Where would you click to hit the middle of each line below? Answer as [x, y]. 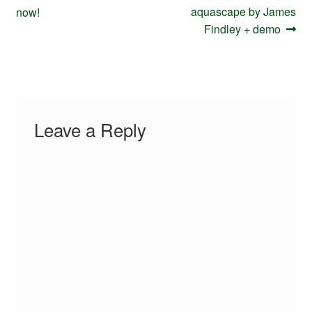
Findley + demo [242, 29]
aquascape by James [244, 12]
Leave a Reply [90, 129]
